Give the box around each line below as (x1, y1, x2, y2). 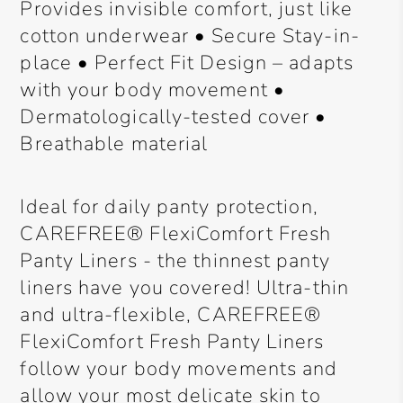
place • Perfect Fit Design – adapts (20, 49, 354, 76)
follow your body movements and (20, 355, 338, 382)
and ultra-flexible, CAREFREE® (20, 301, 322, 328)
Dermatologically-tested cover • (20, 103, 327, 130)
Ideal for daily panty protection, (20, 193, 318, 220)
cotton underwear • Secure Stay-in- (20, 22, 360, 49)
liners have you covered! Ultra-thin (20, 274, 349, 301)
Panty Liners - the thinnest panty (20, 247, 330, 274)
